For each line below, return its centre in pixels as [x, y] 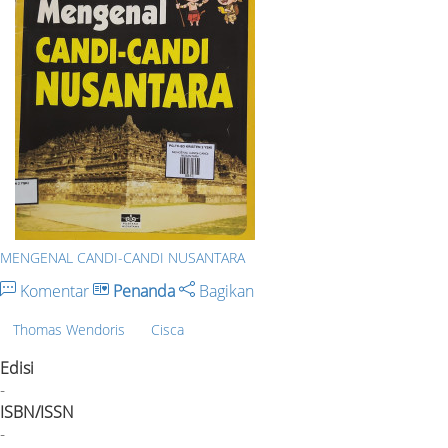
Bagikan [224, 290]
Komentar [54, 290]
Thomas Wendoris [69, 329]
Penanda [144, 290]
